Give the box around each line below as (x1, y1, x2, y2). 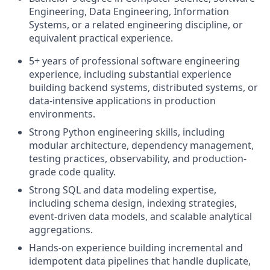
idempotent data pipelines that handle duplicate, (29, 254, 251, 268)
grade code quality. (29, 165, 116, 178)
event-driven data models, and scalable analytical (29, 210, 252, 223)
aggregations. (29, 223, 93, 236)
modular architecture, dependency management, (29, 139, 254, 152)
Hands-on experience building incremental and (29, 241, 243, 254)
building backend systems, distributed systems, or (29, 81, 258, 94)
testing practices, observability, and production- (29, 152, 246, 165)
